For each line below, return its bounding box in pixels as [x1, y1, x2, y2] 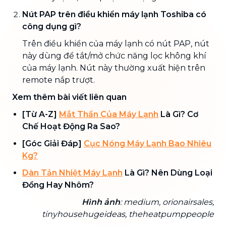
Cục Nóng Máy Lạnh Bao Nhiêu [84, 138, 211, 148]
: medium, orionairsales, [120, 197, 214, 207]
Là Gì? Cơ [158, 109, 198, 119]
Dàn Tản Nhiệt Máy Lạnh [22, 167, 123, 178]
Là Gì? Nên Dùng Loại [123, 167, 212, 178]
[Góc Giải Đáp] [22, 138, 84, 148]
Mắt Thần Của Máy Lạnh [59, 109, 158, 119]
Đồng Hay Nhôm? [22, 180, 94, 190]
